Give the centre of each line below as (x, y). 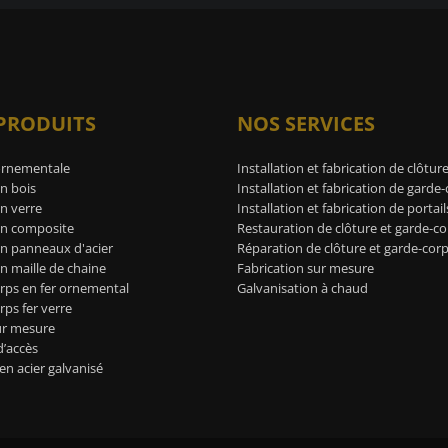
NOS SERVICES (306, 123)
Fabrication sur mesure (305, 268)
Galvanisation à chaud (302, 288)
